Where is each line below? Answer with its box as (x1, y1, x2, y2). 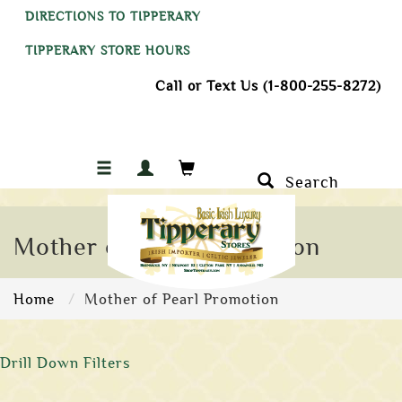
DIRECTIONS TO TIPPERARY (25, 10, 201, 23)
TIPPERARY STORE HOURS (25, 44, 190, 57)
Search (275, 173, 339, 191)
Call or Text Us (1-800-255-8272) (155, 78, 381, 94)
